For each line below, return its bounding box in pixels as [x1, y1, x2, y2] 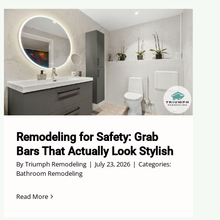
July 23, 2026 [95, 159, 131, 168]
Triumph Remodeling [25, 159, 87, 168]
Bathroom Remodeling [16, 168, 83, 178]
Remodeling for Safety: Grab [16, 130, 159, 144]
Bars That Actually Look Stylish [16, 144, 174, 158]
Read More [16, 192, 49, 201]
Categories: [138, 159, 171, 168]
